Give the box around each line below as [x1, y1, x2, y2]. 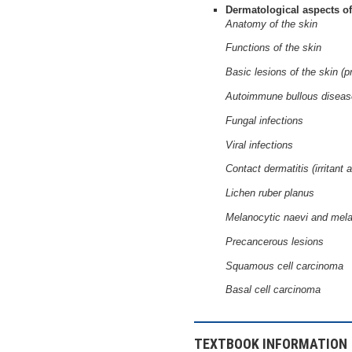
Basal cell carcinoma [225, 284, 321, 296]
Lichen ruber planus [225, 187, 314, 200]
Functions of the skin [225, 42, 321, 54]
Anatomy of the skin [225, 17, 317, 30]
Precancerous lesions [225, 235, 324, 247]
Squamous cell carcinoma [225, 259, 343, 272]
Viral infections [225, 138, 293, 151]
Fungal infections [225, 114, 303, 126]
